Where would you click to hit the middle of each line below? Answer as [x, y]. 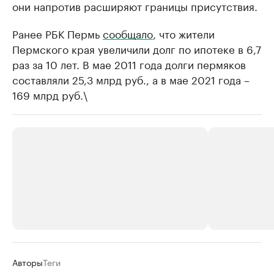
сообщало [128, 33]
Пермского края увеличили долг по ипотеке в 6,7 [137, 49]
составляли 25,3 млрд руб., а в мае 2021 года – [131, 79]
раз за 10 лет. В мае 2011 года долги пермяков [129, 64]
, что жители [184, 33]
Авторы [28, 262]
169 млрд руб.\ [50, 94]
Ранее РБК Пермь [57, 33]
